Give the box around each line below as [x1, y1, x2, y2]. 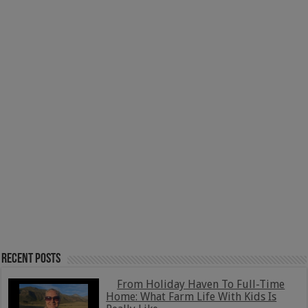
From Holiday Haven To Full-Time [117, 277, 285, 291]
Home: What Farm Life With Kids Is [106, 289, 277, 303]
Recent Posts [1, 252, 61, 266]
